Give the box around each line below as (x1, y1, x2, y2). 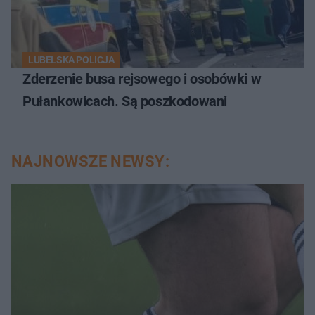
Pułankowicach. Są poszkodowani (22, 92, 227, 110)
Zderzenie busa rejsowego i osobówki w (22, 70, 262, 87)
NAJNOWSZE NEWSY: (11, 152, 170, 170)
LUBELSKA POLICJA (28, 53, 115, 65)
